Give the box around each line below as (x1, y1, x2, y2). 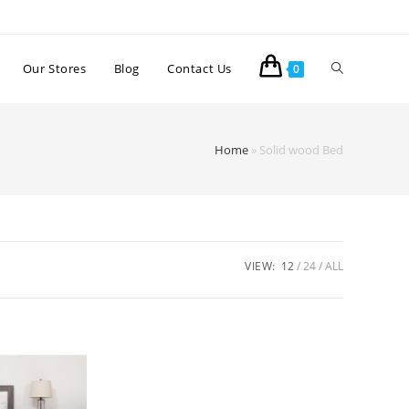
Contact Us (167, 60, 232, 77)
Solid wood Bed (259, 141, 343, 158)
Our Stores (22, 60, 87, 77)
